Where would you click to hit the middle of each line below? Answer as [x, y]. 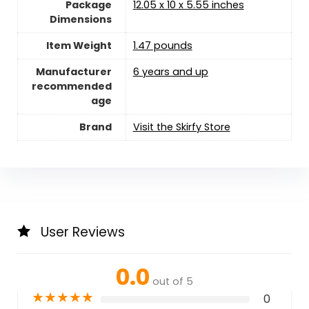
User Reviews [82, 232]
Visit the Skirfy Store [181, 127]
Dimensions [80, 19]
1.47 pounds [162, 45]
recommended [71, 86]
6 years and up [170, 71]
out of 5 [173, 281]
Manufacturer [73, 71]
